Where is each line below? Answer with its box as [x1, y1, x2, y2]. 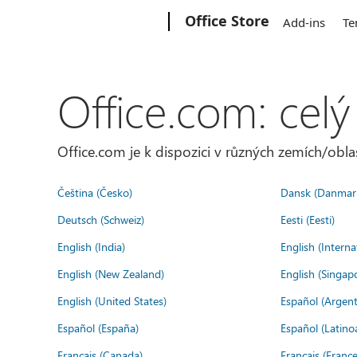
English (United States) [57, 292, 167, 308]
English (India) [57, 238, 125, 254]
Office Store [185, 11, 270, 30]
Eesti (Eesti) [280, 211, 335, 227]
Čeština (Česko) [57, 184, 132, 200]
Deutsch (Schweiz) [57, 211, 144, 227]
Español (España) [57, 320, 139, 335]
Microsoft [61, 11, 108, 25]
